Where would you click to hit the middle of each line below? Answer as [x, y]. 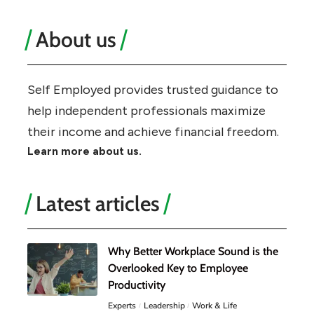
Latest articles [98, 203]
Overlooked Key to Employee [178, 268]
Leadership [164, 305]
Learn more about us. [84, 151]
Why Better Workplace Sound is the [193, 251]
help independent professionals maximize [146, 110]
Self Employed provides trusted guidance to [153, 89]
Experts [122, 305]
